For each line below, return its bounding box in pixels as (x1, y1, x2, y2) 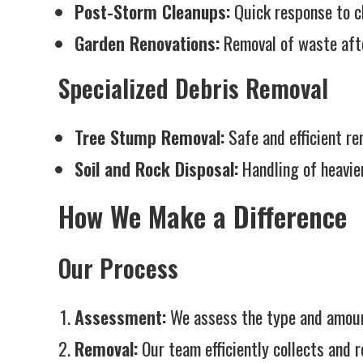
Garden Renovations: (75, 30, 220, 56)
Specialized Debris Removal (58, 70, 328, 106)
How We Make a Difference (58, 195, 347, 237)
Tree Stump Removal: (75, 124, 224, 150)
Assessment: (75, 304, 166, 330)
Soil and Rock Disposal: (75, 156, 238, 181)
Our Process (58, 250, 178, 286)
